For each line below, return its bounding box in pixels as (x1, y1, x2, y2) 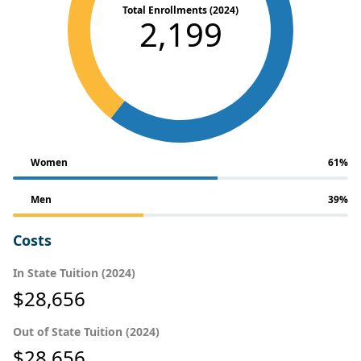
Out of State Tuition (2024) (13, 323, 160, 339)
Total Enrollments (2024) (122, 2, 239, 17)
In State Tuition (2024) (13, 264, 135, 280)
